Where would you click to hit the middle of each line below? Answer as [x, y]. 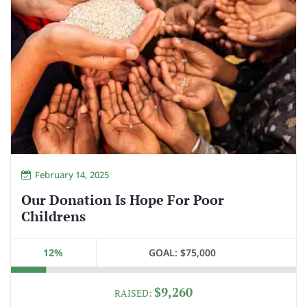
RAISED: [134, 293]
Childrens [53, 217]
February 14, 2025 [72, 175]
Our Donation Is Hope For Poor [123, 200]
